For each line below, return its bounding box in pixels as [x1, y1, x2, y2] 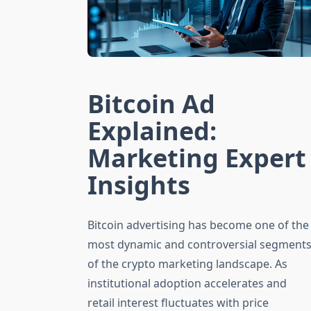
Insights [87, 168, 190, 203]
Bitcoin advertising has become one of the [87, 217, 309, 233]
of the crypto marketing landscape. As [87, 256, 287, 272]
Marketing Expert [87, 141, 306, 176]
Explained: [87, 114, 217, 149]
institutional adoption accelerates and [87, 276, 287, 292]
